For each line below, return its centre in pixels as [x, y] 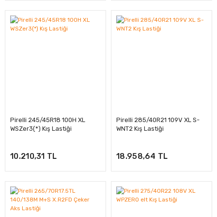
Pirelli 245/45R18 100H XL [48, 120]
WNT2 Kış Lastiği [140, 129]
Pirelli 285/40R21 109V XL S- [158, 120]
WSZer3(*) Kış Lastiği [41, 129]
